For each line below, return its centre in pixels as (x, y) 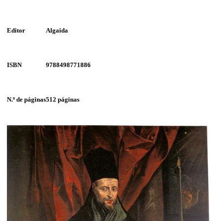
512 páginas (63, 99)
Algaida (57, 30)
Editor (16, 30)
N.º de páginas (26, 99)
